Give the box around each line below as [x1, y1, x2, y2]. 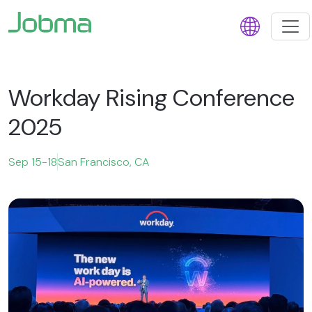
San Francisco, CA [58, 155, 149, 169]
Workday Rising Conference [8, 82, 295, 114]
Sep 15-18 [8, 155, 57, 169]
